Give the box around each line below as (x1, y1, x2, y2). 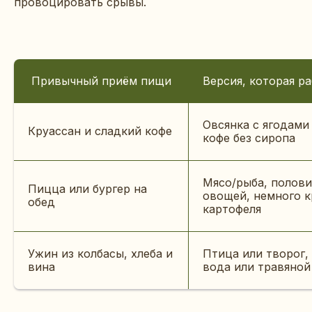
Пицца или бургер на (28, 181, 147, 196)
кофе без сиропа (203, 130, 295, 145)
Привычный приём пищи (31, 73, 171, 88)
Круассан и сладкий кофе (28, 123, 172, 138)
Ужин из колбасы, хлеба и (28, 246, 173, 260)
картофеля (203, 201, 261, 216)
